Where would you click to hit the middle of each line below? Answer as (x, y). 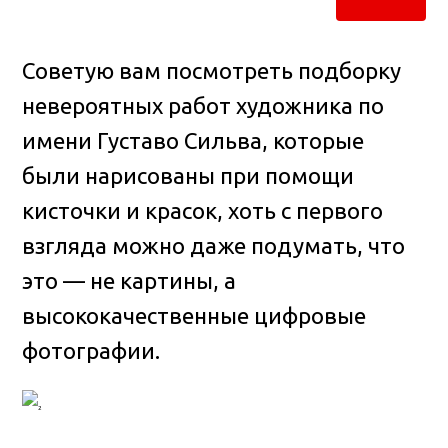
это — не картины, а (129, 280)
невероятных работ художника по (203, 105)
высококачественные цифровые (194, 315)
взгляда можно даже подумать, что (214, 245)
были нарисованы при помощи (188, 175)
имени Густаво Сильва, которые (193, 140)
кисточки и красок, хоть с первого (203, 210)
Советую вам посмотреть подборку (212, 70)
